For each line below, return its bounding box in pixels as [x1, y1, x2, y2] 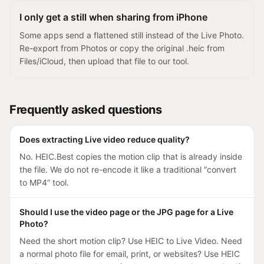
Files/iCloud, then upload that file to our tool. [19, 56, 189, 66]
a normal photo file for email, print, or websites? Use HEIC [19, 249, 240, 259]
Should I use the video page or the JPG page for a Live [19, 207, 233, 217]
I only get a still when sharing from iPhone [19, 11, 207, 23]
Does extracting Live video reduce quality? [19, 134, 190, 144]
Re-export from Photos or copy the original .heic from [19, 43, 225, 53]
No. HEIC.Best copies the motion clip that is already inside [19, 151, 242, 161]
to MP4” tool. [19, 177, 69, 187]
